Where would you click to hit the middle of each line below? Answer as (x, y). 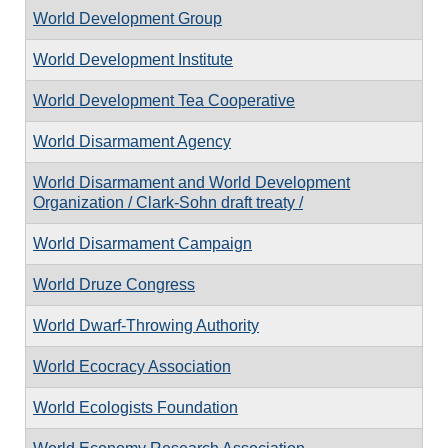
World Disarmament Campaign (142, 243)
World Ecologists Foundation (135, 407)
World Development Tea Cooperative (164, 100)
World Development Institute (133, 59)
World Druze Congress (114, 284)
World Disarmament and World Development (191, 182)
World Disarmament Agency (132, 141)
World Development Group (127, 18)
